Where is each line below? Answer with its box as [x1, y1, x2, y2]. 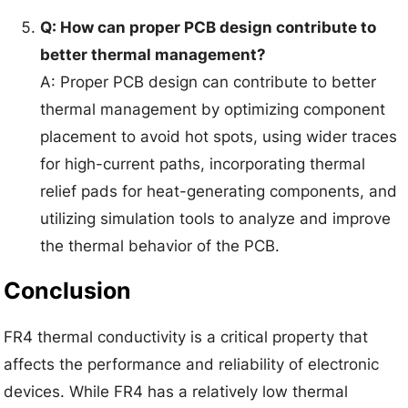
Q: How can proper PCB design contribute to [40, 18, 377, 37]
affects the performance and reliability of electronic [4, 354, 380, 373]
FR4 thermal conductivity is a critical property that [4, 327, 369, 346]
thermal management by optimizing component [40, 100, 386, 119]
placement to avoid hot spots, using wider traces [40, 127, 398, 147]
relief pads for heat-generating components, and [40, 182, 398, 201]
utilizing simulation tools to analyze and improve [40, 209, 392, 229]
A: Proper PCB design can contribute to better [40, 73, 377, 92]
